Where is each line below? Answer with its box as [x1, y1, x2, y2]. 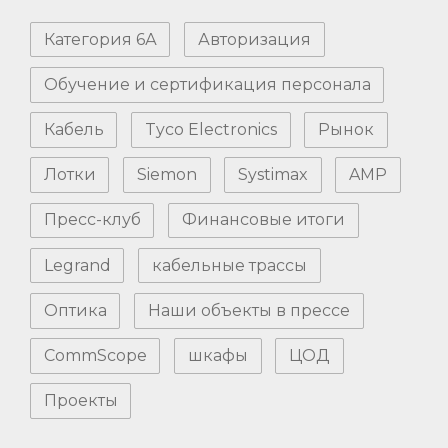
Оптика [43, 300, 107, 320]
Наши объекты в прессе [147, 300, 350, 320]
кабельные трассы [151, 255, 307, 275]
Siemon [136, 165, 197, 185]
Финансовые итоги [181, 210, 345, 230]
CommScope [43, 345, 147, 365]
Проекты [43, 391, 118, 411]
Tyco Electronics [144, 119, 277, 139]
